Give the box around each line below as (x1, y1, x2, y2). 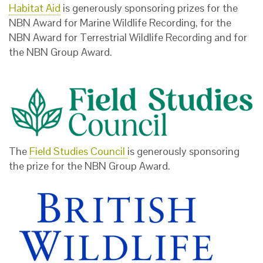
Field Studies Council (29, 144, 127, 159)
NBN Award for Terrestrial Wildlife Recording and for (9, 31, 247, 45)
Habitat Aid (9, 1, 60, 15)
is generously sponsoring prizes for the (60, 1, 238, 15)
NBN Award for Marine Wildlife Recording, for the (9, 16, 231, 30)
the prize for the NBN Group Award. (9, 159, 170, 173)
